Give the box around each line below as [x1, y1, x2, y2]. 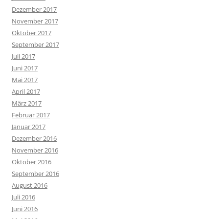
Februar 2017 [12, 110, 50, 119]
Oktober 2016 [12, 157, 51, 166]
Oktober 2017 [12, 28, 51, 37]
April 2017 [12, 87, 40, 96]
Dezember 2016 [12, 133, 57, 143]
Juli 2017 [12, 51, 35, 61]
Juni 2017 [12, 63, 38, 72]
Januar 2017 [12, 122, 45, 131]
